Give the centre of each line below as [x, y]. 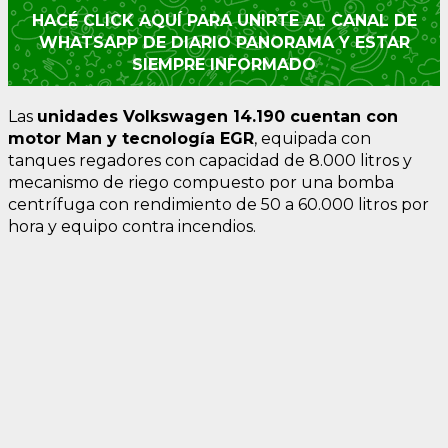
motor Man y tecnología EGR [131, 138]
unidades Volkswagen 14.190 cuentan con [217, 116]
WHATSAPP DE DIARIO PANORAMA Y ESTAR [224, 42]
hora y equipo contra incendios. [132, 226]
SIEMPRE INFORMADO [224, 64]
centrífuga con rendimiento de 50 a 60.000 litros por [218, 204]
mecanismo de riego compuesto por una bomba [201, 182]
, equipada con [312, 138]
